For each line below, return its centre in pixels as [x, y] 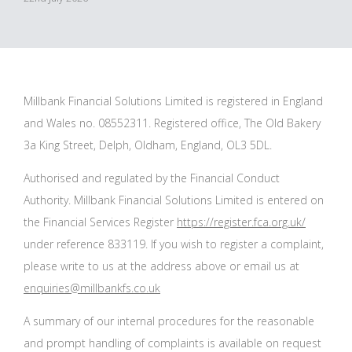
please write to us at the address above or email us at [161, 266]
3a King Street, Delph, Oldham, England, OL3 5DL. [148, 145]
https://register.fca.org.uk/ [241, 222]
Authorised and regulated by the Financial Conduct [152, 178]
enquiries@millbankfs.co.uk [92, 288]
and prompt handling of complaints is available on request [172, 343]
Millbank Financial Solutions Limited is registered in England [173, 101]
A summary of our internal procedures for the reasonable [169, 321]
